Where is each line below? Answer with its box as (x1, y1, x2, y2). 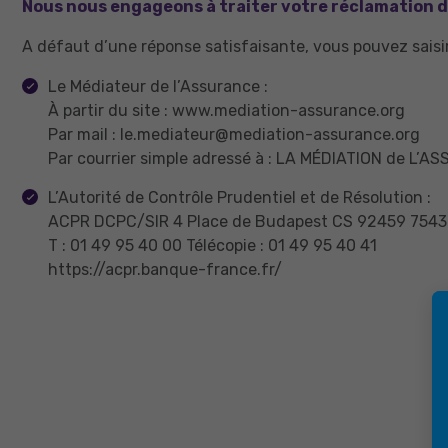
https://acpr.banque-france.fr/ (48, 260, 282, 279)
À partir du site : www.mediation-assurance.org (48, 101, 405, 120)
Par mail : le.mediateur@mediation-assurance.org (48, 125, 420, 144)
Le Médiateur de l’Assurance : (48, 77, 268, 96)
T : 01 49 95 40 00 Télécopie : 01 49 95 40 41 (48, 236, 381, 255)
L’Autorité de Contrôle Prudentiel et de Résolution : (48, 188, 431, 207)
